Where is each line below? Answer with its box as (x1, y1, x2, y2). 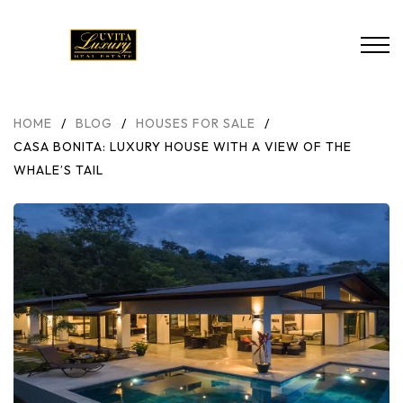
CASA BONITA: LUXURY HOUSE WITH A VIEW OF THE (13, 139, 352, 155)
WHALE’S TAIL (13, 162, 103, 178)
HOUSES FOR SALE (136, 115, 255, 131)
